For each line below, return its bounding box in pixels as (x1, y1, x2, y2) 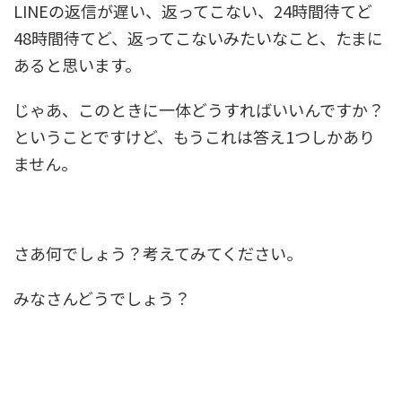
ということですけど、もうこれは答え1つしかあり (13, 124, 375, 148)
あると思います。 (13, 52, 141, 76)
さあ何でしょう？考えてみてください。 (13, 240, 302, 265)
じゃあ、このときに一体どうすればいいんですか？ (13, 97, 384, 121)
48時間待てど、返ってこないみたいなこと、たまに (13, 25, 383, 49)
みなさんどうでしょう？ (13, 285, 190, 310)
